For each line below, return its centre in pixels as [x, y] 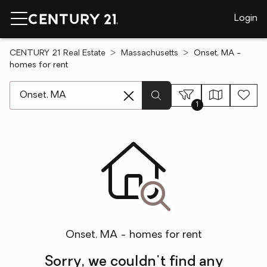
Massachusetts [150, 53]
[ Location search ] [49, 87]
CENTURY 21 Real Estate [58, 53]
